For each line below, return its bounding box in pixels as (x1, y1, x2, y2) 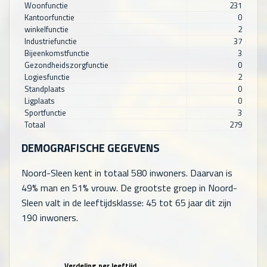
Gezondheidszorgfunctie (24, 58, 108, 71)
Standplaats (24, 82, 65, 95)
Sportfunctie (24, 106, 66, 119)
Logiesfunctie (24, 70, 70, 83)
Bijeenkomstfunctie (24, 46, 89, 59)
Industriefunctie (24, 35, 77, 47)
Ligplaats (24, 94, 55, 107)
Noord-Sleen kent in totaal (21, 166, 131, 181)
